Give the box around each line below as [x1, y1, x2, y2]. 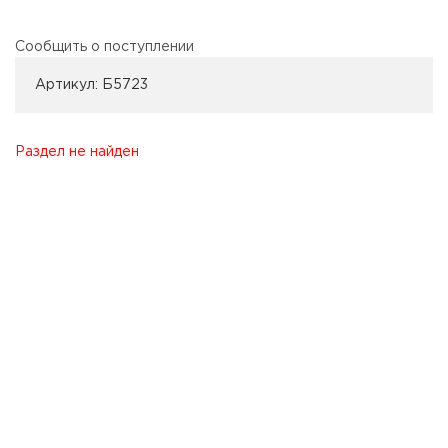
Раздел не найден [15, 146, 139, 159]
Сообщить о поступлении [15, 41, 194, 54]
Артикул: [35, 79, 98, 92]
